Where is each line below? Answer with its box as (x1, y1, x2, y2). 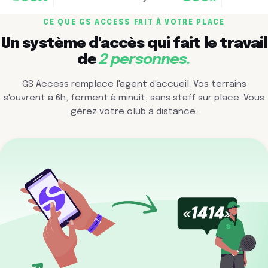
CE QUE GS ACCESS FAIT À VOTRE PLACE (43, 19, 225, 26)
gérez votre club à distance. (71, 107, 197, 117)
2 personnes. (99, 53, 191, 68)
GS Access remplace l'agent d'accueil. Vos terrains (22, 80, 246, 90)
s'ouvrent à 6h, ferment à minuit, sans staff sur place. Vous (4, 93, 264, 103)
